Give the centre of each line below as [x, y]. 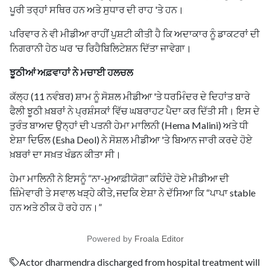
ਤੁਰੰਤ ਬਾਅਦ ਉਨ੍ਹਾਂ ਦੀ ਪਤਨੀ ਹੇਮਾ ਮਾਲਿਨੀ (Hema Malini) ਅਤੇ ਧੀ [129, 125]
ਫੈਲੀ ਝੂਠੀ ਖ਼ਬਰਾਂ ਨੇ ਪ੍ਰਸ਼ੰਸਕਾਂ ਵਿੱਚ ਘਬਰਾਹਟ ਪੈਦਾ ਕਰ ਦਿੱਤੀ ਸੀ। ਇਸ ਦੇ [135, 110]
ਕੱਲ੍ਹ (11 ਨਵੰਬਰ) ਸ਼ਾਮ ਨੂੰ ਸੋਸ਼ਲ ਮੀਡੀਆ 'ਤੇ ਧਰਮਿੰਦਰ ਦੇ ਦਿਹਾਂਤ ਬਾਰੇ [130, 96]
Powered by [110, 238]
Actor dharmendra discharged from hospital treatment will [140, 262]
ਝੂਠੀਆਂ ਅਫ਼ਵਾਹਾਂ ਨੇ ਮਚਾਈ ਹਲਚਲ [71, 72]
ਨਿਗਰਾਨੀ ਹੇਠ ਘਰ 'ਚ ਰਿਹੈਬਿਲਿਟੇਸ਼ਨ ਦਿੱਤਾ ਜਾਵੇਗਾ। [101, 48]
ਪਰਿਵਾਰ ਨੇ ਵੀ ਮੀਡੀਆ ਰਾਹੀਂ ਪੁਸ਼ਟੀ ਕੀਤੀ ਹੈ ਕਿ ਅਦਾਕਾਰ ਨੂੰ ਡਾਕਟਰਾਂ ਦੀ [135, 33]
